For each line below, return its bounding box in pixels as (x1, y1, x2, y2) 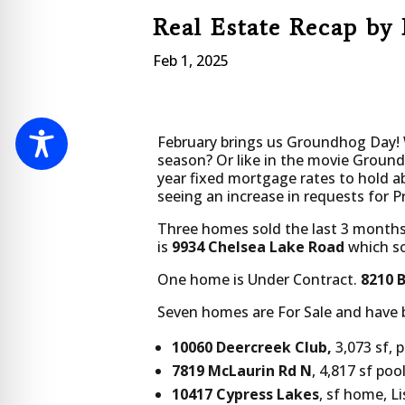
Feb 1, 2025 (153, 51, 229, 71)
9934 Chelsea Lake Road (172, 236, 345, 257)
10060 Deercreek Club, (172, 336, 333, 357)
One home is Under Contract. (157, 268, 362, 289)
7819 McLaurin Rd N (172, 360, 313, 381)
